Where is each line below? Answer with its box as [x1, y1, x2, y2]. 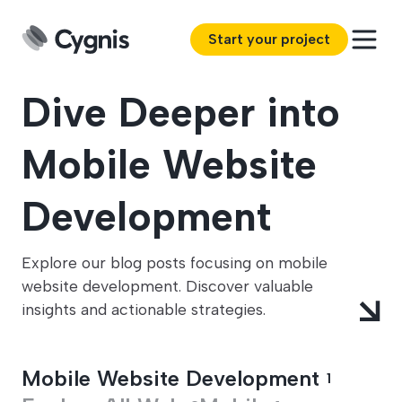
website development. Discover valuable [22, 276, 313, 295]
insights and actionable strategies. [22, 300, 266, 319]
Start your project [208, 31, 330, 48]
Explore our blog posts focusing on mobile [22, 253, 328, 272]
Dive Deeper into [22, 88, 340, 136]
